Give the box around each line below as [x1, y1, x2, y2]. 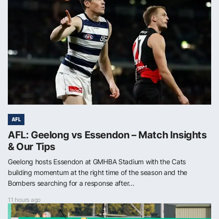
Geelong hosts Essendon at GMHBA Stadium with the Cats [8, 157, 186, 166]
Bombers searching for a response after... [8, 178, 134, 187]
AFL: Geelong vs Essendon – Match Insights [8, 129, 207, 141]
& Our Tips [8, 140, 55, 153]
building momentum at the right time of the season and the [8, 168, 188, 176]
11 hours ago [8, 196, 41, 203]
